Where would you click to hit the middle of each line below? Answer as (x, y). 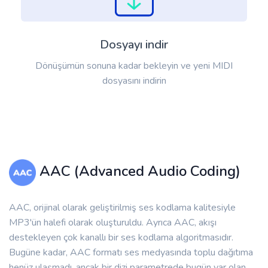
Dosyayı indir (134, 45)
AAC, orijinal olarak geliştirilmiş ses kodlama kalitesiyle (122, 208)
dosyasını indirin (134, 81)
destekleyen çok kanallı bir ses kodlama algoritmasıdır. (121, 238)
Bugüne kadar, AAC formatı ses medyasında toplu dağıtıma (131, 253)
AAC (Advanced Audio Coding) (138, 171)
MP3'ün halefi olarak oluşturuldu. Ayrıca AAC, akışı (113, 223)
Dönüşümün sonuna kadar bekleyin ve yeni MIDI (134, 66)
